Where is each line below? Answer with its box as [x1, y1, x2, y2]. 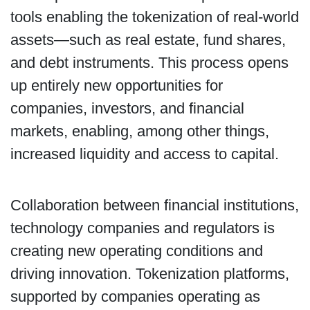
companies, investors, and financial [10, 100, 244, 118]
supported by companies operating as [10, 288, 260, 306]
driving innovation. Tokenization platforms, [10, 265, 289, 283]
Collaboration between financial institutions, [10, 197, 299, 215]
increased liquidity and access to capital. [10, 145, 279, 163]
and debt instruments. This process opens [10, 54, 289, 72]
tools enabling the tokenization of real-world [10, 8, 299, 26]
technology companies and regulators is [10, 219, 275, 237]
